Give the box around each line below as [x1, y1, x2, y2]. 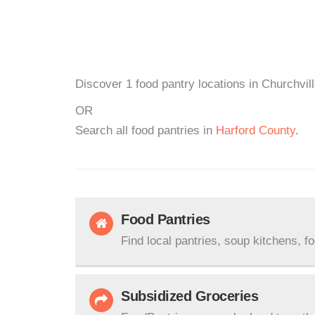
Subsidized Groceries [121, 288, 258, 304]
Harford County [216, 124, 295, 137]
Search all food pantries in [75, 124, 216, 137]
